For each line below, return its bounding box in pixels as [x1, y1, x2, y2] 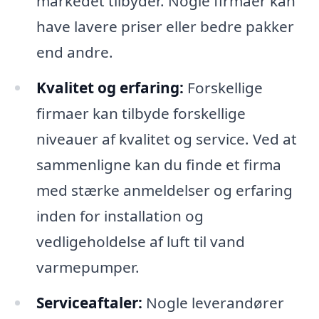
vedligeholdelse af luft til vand [36, 231, 245, 251]
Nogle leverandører [142, 292, 284, 313]
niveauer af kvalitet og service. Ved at [36, 128, 297, 149]
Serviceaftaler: [36, 292, 142, 313]
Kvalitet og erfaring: [36, 77, 184, 98]
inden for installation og [36, 205, 204, 226]
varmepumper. [36, 256, 140, 277]
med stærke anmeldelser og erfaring [36, 179, 293, 200]
